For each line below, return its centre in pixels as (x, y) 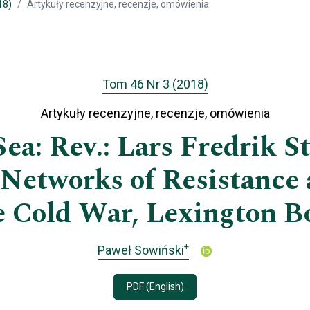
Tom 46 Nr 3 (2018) (155, 84)
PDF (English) (155, 287)
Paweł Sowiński (141, 250)
